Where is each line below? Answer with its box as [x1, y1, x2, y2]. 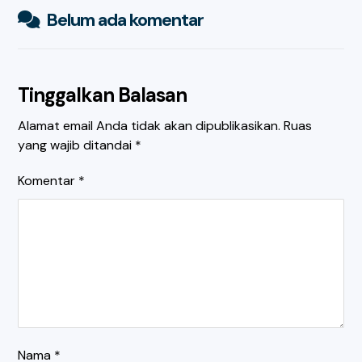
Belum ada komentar [46, 8, 204, 32]
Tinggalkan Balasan [18, 82, 187, 108]
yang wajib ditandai [18, 137, 136, 154]
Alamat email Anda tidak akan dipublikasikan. [18, 117, 281, 135]
